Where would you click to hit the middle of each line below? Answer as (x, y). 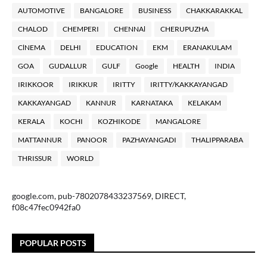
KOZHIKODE (119, 121)
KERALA (31, 121)
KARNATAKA (152, 103)
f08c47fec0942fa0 (46, 207)
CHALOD (33, 29)
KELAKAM (204, 103)
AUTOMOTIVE (41, 10)
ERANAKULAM (207, 47)
